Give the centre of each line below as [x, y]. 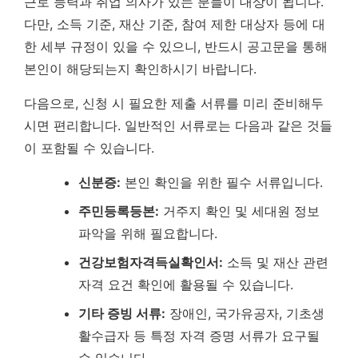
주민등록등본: [119, 211]
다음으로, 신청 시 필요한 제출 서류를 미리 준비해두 [174, 103]
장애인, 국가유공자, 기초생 [245, 313]
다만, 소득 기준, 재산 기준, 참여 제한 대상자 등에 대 [175, 24]
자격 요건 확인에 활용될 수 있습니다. [186, 284]
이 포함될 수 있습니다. [89, 148]
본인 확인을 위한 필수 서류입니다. [222, 182]
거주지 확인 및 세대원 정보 [239, 211]
